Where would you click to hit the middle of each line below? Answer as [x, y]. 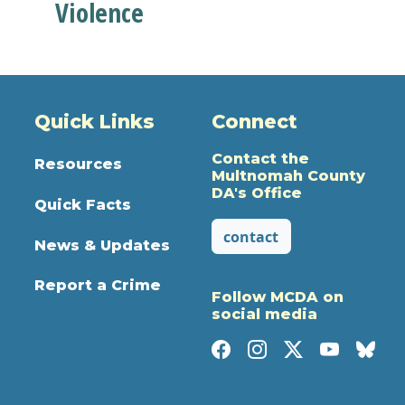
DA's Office [256, 193]
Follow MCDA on [277, 297]
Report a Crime [98, 286]
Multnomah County [288, 176]
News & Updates [103, 245]
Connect [254, 121]
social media [264, 315]
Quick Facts [83, 204]
